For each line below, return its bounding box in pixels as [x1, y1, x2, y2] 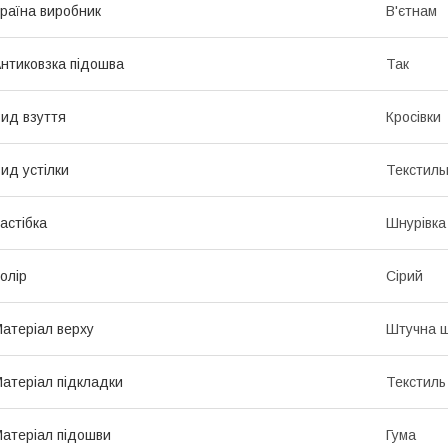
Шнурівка [386, 214, 446, 231]
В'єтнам [386, 2, 437, 19]
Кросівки [386, 108, 441, 125]
